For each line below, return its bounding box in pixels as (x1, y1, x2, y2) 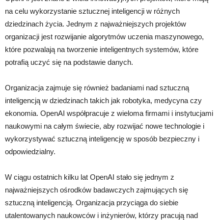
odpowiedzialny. (5, 147, 55, 156)
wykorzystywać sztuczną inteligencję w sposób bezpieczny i (5, 134, 199, 143)
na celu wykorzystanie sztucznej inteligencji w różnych (5, 6, 180, 15)
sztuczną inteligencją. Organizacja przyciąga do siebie (5, 198, 178, 207)
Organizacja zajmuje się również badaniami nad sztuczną (5, 83, 189, 92)
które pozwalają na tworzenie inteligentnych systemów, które (5, 45, 198, 54)
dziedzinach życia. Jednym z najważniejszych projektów (5, 19, 186, 28)
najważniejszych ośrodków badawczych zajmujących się (5, 185, 188, 194)
